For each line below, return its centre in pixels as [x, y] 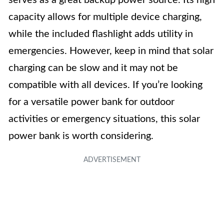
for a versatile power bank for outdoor [91, 102]
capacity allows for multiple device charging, [105, 17]
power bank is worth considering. [81, 136]
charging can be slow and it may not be [93, 68]
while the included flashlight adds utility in [101, 34]
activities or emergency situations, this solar [104, 119]
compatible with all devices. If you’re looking [105, 85]
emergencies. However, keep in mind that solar [111, 51]
